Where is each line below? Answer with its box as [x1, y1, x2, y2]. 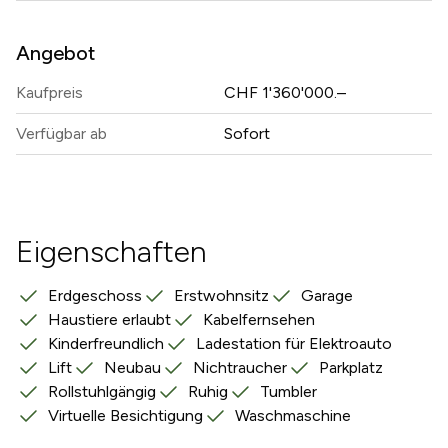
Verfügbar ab [16, 124, 107, 143]
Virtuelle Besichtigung [48, 406, 203, 425]
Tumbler [260, 382, 317, 401]
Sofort [224, 124, 270, 143]
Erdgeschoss [48, 286, 142, 305]
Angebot [16, 41, 95, 65]
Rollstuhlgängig [48, 382, 156, 401]
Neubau [104, 358, 161, 377]
